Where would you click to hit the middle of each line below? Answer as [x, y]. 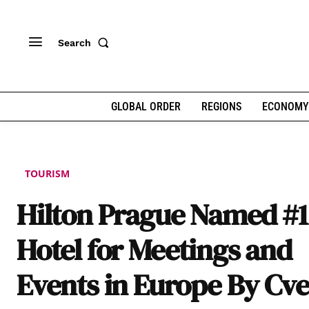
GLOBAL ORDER [146, 107]
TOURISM [47, 174]
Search [74, 42]
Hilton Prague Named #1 [162, 215]
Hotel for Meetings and [154, 250]
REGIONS [221, 107]
